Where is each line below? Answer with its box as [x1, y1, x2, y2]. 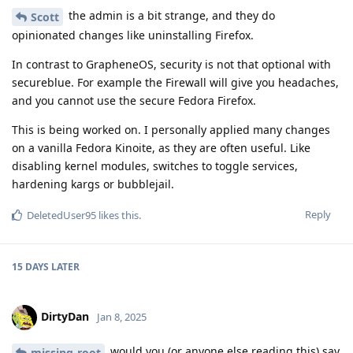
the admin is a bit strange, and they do [65, 8, 275, 24]
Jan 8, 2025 [97, 309, 147, 324]
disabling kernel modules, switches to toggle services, [12, 158, 298, 173]
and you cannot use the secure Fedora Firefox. [12, 92, 256, 108]
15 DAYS [12, 259, 49, 273]
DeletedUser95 [27, 207, 96, 222]
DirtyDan [41, 308, 89, 324]
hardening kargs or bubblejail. [12, 176, 174, 191]
